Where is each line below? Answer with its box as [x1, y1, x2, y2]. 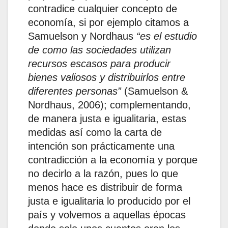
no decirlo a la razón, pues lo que [28, 168, 178, 180]
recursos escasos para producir [28, 58, 170, 70]
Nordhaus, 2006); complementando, [28, 99, 191, 111]
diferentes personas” [28, 85, 121, 97]
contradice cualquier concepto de [28, 3, 177, 15]
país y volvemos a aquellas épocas [28, 209, 186, 221]
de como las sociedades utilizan [28, 44, 171, 56]
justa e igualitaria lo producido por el [28, 195, 190, 207]
